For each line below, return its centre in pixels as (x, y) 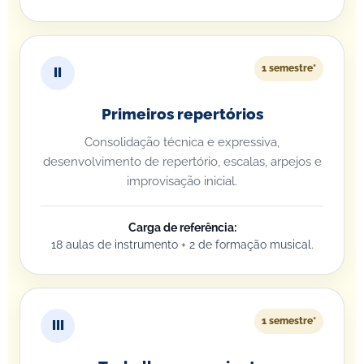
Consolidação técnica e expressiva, (182, 142)
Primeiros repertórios (182, 114)
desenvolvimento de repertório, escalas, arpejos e (182, 162)
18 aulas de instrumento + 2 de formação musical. (182, 245)
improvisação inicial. (182, 181)
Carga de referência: (182, 227)
